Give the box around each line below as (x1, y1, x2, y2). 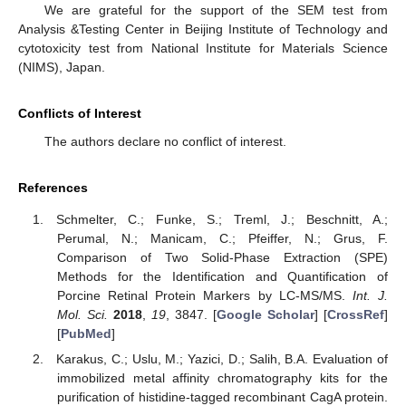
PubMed (60, 325, 111, 341)
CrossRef (327, 306, 384, 322)
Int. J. (352, 287, 389, 303)
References (18, 180, 88, 196)
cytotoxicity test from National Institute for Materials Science (18, 41, 388, 56)
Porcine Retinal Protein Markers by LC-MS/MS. (56, 287, 353, 303)
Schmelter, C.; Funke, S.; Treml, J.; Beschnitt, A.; (56, 211, 388, 227)
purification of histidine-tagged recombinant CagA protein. (56, 389, 388, 404)
